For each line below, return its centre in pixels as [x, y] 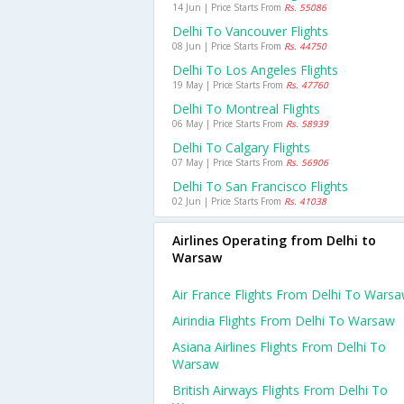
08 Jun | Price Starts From [228, 46]
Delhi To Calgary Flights [241, 147]
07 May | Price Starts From [229, 162]
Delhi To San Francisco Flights [260, 186]
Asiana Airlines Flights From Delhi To [279, 347]
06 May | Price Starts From [229, 124]
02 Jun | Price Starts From [228, 201]
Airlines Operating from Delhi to [274, 240]
